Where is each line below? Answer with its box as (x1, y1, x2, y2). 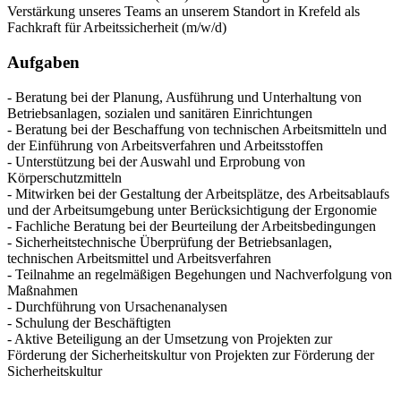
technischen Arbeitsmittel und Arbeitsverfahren (7, 250, 271, 266)
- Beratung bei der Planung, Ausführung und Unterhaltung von (7, 89, 362, 105)
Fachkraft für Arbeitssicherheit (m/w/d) (7, 20, 226, 36)
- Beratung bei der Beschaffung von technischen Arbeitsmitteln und (7, 121, 387, 137)
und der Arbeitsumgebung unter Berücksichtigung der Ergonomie (7, 201, 377, 218)
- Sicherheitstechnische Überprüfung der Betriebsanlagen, (7, 234, 332, 250)
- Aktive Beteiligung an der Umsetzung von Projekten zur (7, 330, 332, 346)
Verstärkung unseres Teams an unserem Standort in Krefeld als (7, 4, 360, 20)
